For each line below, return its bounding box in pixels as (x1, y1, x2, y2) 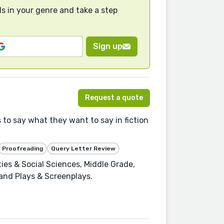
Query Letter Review (51, 145, 115, 152)
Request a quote (85, 93, 143, 102)
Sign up (93, 41, 122, 51)
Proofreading (2, 145, 43, 152)
